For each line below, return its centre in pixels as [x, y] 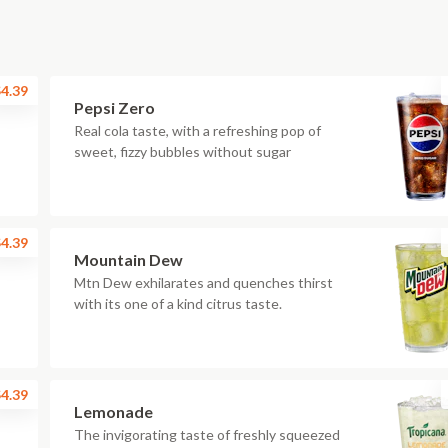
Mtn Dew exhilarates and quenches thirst [203, 282]
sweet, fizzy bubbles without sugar [182, 151]
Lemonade [113, 411]
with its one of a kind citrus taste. [178, 303]
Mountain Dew [128, 259]
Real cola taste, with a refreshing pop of [197, 130]
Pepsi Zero [114, 107]
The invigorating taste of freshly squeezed [207, 434]
